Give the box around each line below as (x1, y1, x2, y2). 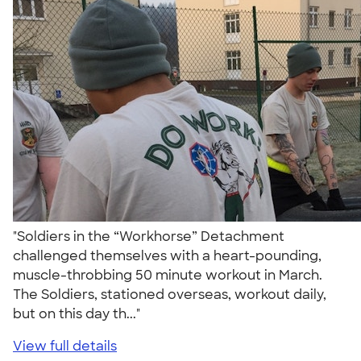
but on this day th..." (13, 305, 147, 322)
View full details (13, 337, 117, 355)
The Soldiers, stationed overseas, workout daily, (13, 285, 326, 303)
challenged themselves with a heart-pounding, (13, 247, 322, 264)
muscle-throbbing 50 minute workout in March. (13, 266, 322, 284)
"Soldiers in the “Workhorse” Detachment (13, 227, 284, 245)
